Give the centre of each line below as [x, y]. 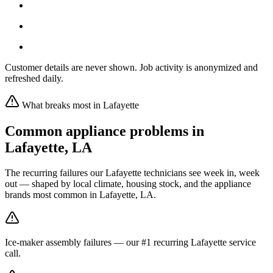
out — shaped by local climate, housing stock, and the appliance [128, 184]
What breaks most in [61, 105]
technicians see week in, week [200, 173]
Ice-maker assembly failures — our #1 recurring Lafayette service [130, 243]
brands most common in [52, 195]
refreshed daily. [34, 78]
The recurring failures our [55, 173]
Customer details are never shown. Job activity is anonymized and [131, 67]
